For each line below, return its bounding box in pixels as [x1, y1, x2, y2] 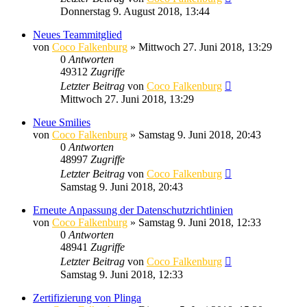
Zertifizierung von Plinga [33, 291, 141, 304]
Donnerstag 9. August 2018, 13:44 [60, 5, 210, 17]
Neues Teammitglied [33, 28, 122, 40]
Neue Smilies [33, 116, 90, 128]
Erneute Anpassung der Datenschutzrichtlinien [33, 204, 233, 216]
